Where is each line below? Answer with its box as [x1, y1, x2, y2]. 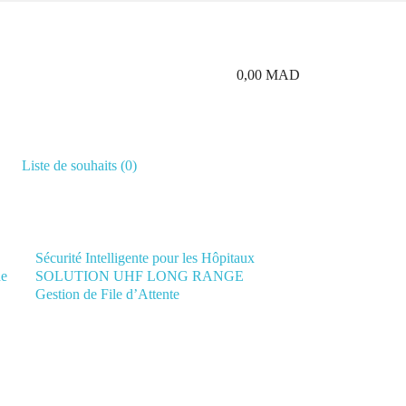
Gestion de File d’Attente [35, 286, 180, 302]
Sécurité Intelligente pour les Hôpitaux [35, 250, 256, 266]
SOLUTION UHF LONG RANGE [35, 268, 245, 284]
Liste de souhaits [22, 158, 118, 173]
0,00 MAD [236, 67, 300, 82]
